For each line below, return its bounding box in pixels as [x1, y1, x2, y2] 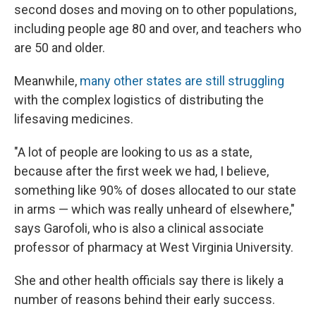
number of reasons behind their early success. [14, 292, 275, 308]
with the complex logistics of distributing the [14, 92, 264, 108]
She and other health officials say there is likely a [14, 273, 284, 288]
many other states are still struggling [80, 73, 284, 89]
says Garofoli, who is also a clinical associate [14, 221, 264, 236]
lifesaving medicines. [14, 111, 133, 127]
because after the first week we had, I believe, [14, 164, 269, 179]
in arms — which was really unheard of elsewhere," [14, 202, 295, 217]
